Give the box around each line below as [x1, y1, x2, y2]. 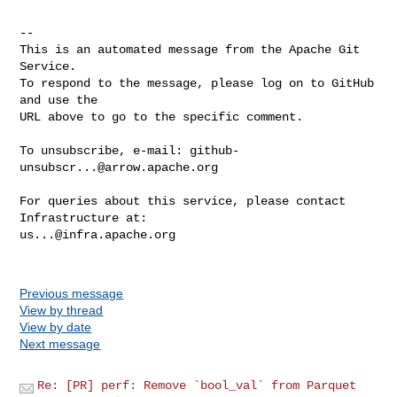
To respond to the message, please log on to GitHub [19, 75, 375, 90]
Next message [19, 336, 101, 351]
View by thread [19, 302, 104, 317]
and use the [19, 92, 98, 107]
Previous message [19, 285, 124, 300]
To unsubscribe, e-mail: [19, 143, 191, 158]
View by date [19, 319, 92, 334]
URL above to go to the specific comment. [19, 109, 304, 124]
